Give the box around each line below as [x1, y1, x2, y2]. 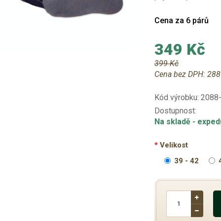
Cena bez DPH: [154, 70, 207, 79]
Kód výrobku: [154, 93, 201, 102]
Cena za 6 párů [154, 16, 209, 25]
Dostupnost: [154, 106, 196, 115]
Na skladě [154, 117, 192, 126]
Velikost [159, 141, 188, 149]
